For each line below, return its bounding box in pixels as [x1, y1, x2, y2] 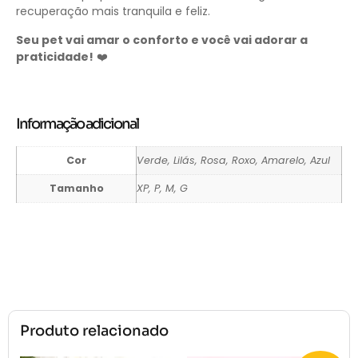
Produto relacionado [20, 322, 169, 340]
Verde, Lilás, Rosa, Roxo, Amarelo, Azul [137, 153, 330, 167]
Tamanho [49, 181, 104, 195]
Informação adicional [16, 114, 138, 133]
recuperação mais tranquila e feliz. [16, 3, 210, 20]
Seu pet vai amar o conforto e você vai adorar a [16, 31, 308, 48]
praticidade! [16, 48, 93, 65]
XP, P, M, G [137, 181, 188, 195]
